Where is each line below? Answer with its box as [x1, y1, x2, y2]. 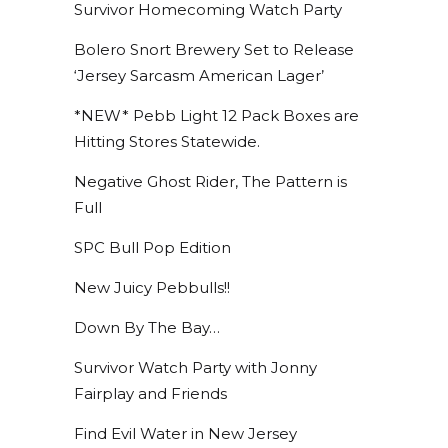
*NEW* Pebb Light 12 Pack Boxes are [74, 105, 359, 125]
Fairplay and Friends [74, 383, 227, 403]
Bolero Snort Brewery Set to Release [74, 39, 354, 59]
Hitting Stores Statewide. [74, 131, 260, 151]
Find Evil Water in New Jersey [74, 423, 297, 443]
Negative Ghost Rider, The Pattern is [74, 171, 347, 191]
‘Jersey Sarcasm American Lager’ [74, 65, 324, 85]
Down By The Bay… [74, 317, 220, 337]
